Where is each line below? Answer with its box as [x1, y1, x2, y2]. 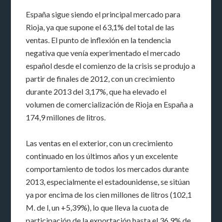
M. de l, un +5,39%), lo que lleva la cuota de [26, 202, 169, 212]
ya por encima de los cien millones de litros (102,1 [26, 189, 192, 199]
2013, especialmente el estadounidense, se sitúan [26, 176, 190, 186]
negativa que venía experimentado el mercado [26, 48, 181, 57]
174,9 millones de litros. [26, 112, 106, 122]
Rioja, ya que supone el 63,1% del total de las [26, 22, 175, 32]
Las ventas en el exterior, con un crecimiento [26, 138, 173, 148]
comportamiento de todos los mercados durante [26, 164, 189, 173]
